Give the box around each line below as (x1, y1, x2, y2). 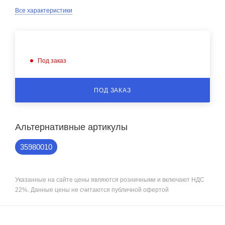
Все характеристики (15, 7, 72, 14)
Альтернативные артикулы (15, 122, 128, 132)
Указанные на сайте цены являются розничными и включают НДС (15, 176, 204, 183)
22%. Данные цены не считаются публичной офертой (15, 186, 169, 193)
